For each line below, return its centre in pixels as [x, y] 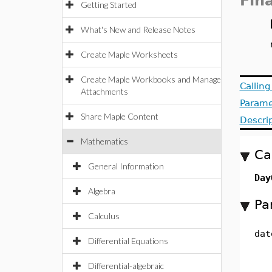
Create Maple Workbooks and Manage [151, 79]
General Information [126, 166]
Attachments [104, 91]
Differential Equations [128, 241]
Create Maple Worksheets [129, 54]
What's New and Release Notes [138, 29]
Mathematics [104, 141]
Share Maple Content [120, 116]
